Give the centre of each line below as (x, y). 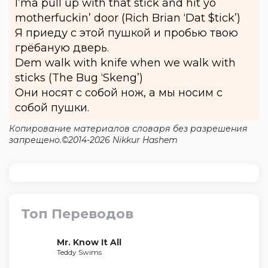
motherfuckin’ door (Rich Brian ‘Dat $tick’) (128, 18)
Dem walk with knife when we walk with (125, 63)
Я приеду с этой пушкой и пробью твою (127, 33)
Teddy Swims (79, 252)
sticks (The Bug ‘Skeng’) (79, 78)
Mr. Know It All (89, 242)
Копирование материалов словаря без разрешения (128, 129)
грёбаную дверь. (62, 48)
